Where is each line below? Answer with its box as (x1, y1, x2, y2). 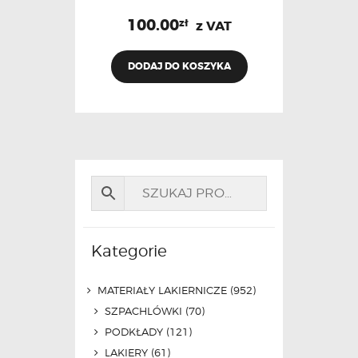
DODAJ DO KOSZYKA (127, 59, 231, 73)
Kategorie (91, 240, 167, 261)
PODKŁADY (104, 324, 163, 338)
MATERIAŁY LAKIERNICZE (97, 283, 228, 296)
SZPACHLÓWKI (104, 304, 182, 317)
